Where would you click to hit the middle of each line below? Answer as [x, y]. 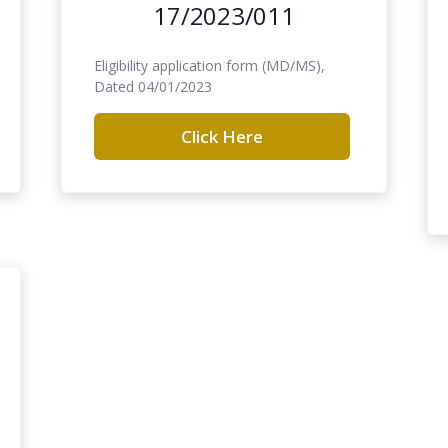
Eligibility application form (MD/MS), [209, 65]
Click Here [221, 136]
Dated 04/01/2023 [152, 86]
